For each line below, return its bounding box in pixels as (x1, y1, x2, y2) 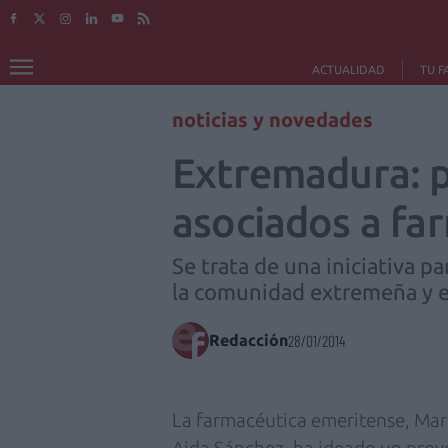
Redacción (209, 331, 288, 349)
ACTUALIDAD (311, 63, 385, 76)
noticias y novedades (172, 108, 373, 131)
